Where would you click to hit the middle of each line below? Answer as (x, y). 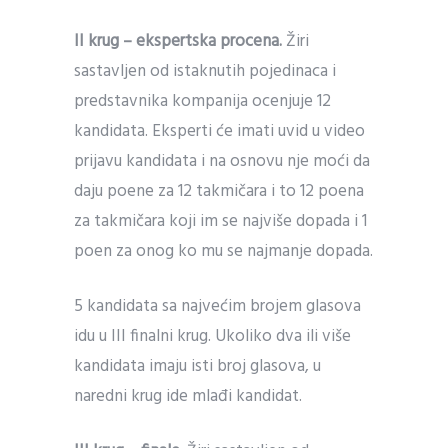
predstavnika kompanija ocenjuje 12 (202, 101)
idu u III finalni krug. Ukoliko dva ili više (212, 336)
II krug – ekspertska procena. (178, 41)
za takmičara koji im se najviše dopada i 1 (220, 221)
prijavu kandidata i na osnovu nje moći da (222, 161)
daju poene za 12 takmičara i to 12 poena (219, 191)
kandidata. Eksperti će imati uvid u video (219, 131)
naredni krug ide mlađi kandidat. (188, 396)
